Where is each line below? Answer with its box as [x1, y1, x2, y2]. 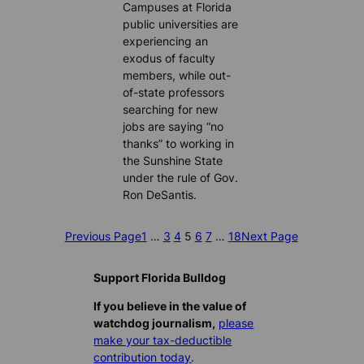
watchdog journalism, [93, 316, 216, 331]
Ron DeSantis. [123, 187, 197, 201]
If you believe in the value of [93, 299, 247, 314]
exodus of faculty [123, 50, 216, 65]
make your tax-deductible [93, 333, 232, 348]
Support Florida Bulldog [93, 271, 227, 285]
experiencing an [123, 33, 209, 48]
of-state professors [123, 84, 225, 99]
